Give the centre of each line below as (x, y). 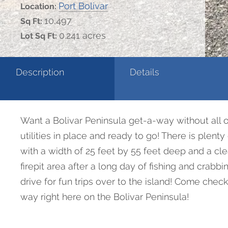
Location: (39, 6)
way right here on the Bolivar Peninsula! (105, 197)
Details (145, 72)
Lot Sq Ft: (40, 36)
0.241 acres (82, 35)
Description (40, 72)
